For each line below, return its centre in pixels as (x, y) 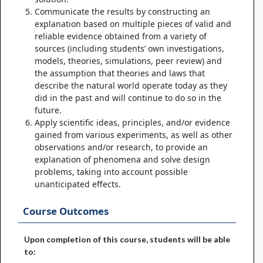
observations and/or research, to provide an (121, 147)
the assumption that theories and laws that (120, 73)
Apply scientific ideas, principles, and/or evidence (132, 123)
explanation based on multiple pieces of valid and (133, 24)
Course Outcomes (66, 211)
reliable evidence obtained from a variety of (121, 36)
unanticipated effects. (78, 184)
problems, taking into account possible (111, 172)
